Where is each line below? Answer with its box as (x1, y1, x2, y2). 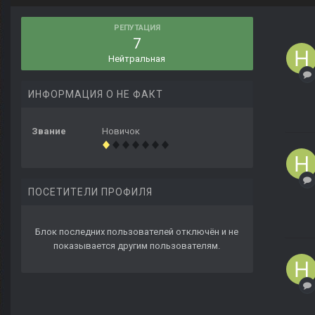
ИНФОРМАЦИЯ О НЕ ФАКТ (28, 89, 163, 101)
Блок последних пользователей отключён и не (35, 226, 239, 238)
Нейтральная (108, 53, 166, 65)
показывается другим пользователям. (53, 240, 221, 252)
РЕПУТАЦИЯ (114, 23, 160, 33)
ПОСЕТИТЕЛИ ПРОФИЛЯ (28, 186, 153, 198)
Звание (32, 126, 66, 137)
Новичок (102, 126, 140, 137)
